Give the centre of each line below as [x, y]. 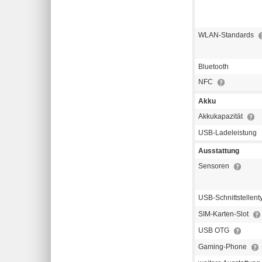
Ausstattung [219, 151]
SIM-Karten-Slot [224, 214]
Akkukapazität [221, 117]
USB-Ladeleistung [227, 133]
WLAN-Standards [227, 35]
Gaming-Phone [223, 247]
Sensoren [215, 166]
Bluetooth [213, 67]
